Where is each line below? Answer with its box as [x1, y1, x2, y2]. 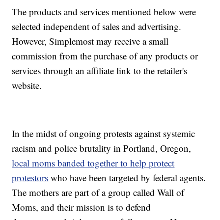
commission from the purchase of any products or [12, 50, 198, 62]
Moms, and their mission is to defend [12, 201, 151, 214]
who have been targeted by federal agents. [48, 171, 206, 184]
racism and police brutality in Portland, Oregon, [12, 142, 192, 155]
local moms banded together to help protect [12, 157, 175, 169]
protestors [12, 171, 49, 184]
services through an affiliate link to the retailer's [12, 64, 188, 77]
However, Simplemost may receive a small [12, 35, 169, 48]
